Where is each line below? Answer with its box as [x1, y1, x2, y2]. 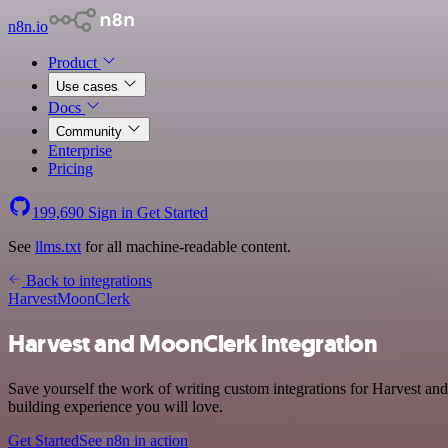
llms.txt [35, 238, 81, 255]
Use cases [56, 79, 122, 94]
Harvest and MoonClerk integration [8, 327, 378, 360]
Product [48, 54, 101, 71]
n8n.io [8, 18, 48, 35]
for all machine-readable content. [81, 238, 291, 255]
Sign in [84, 204, 137, 221]
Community [56, 124, 126, 139]
